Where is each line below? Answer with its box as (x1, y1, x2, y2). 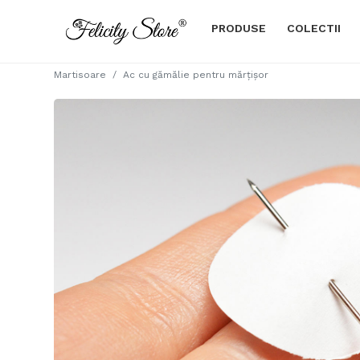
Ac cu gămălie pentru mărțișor (123, 69, 269, 80)
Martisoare (54, 69, 107, 80)
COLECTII (287, 22, 342, 35)
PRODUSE (211, 22, 267, 35)
